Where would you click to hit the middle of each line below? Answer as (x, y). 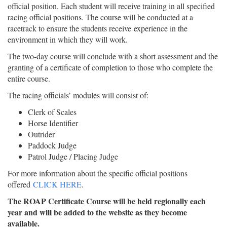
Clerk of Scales (52, 111)
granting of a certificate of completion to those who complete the (110, 67)
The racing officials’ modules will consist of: (78, 95)
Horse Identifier (53, 123)
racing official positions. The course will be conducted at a (100, 17)
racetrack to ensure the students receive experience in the (98, 28)
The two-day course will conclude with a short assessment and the (113, 56)
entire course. (29, 78)
